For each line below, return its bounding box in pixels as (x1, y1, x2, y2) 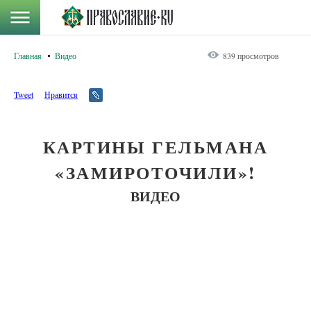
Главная (14, 50, 42, 61)
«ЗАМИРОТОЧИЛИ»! (55, 160, 256, 185)
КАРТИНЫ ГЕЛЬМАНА (42, 134, 269, 160)
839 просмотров (223, 50, 279, 61)
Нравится (44, 89, 78, 100)
